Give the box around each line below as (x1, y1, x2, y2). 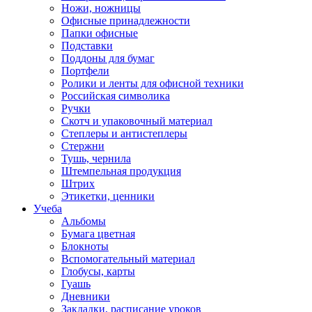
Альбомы (61, 214, 106, 227)
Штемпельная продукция (61, 164, 181, 177)
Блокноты (61, 240, 109, 252)
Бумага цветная (61, 227, 135, 240)
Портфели (61, 64, 109, 77)
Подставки (61, 39, 113, 52)
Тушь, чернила (61, 152, 131, 164)
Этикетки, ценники (61, 189, 155, 202)
